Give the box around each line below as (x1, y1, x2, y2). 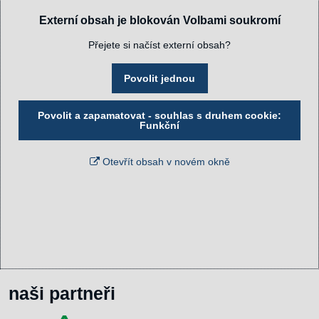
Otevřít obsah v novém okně (99, 155, 230, 167)
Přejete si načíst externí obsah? (88, 38, 231, 51)
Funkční (140, 119, 179, 131)
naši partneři (9, 284, 115, 303)
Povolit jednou (124, 72, 195, 84)
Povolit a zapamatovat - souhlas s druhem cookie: (38, 109, 281, 121)
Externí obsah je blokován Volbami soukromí (38, 14, 281, 26)
